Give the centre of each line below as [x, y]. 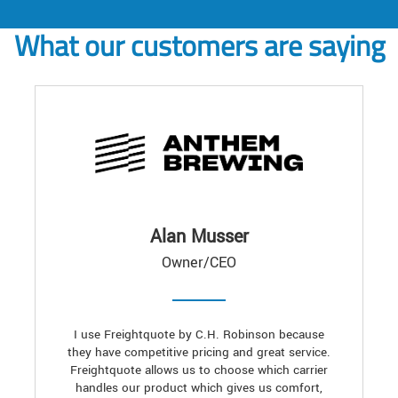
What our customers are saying [199, 46]
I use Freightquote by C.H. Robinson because [199, 335]
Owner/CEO [199, 263]
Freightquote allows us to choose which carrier [199, 370]
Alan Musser [199, 237]
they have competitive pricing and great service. [199, 353]
